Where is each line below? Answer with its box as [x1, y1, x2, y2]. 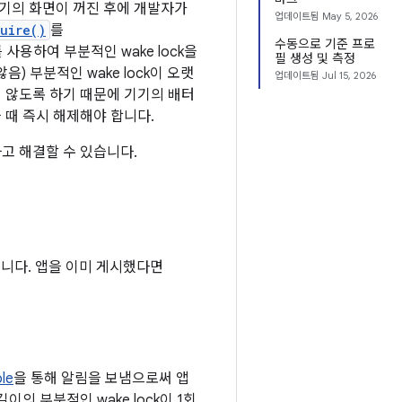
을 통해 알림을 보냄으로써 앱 [13, 370, 189, 388]
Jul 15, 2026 [322, 69, 376, 82]
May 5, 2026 [322, 10, 378, 22]
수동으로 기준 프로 [275, 36, 375, 52]
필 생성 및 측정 [275, 50, 355, 66]
